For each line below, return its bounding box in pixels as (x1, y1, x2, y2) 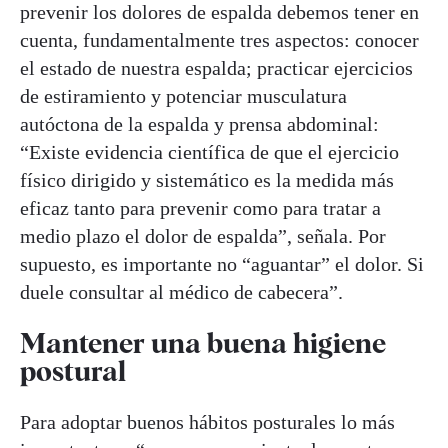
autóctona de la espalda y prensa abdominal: (20, 112, 379, 135)
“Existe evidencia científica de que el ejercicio (20, 140, 399, 163)
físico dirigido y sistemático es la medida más (20, 168, 394, 191)
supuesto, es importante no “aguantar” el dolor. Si (20, 252, 424, 275)
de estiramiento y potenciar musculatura (20, 84, 347, 107)
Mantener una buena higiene (20, 325, 386, 360)
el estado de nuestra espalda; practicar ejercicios (20, 56, 413, 79)
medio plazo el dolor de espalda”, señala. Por (20, 224, 386, 247)
